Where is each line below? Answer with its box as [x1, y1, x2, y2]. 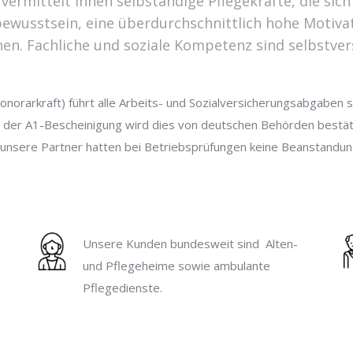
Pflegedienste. [83, 280, 163, 295]
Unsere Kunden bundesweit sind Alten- [83, 236, 299, 251]
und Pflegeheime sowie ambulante [83, 258, 271, 273]
